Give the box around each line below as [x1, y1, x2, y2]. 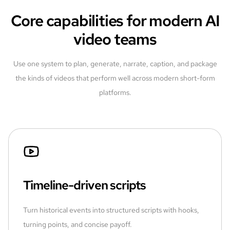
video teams [73, 28, 157, 49]
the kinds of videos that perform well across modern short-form [15, 73, 215, 83]
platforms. [99, 87, 131, 97]
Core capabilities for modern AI [10, 10, 220, 31]
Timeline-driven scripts [23, 177, 146, 193]
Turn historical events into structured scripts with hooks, [23, 205, 199, 215]
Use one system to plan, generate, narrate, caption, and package [13, 59, 217, 68]
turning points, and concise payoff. [23, 219, 132, 229]
